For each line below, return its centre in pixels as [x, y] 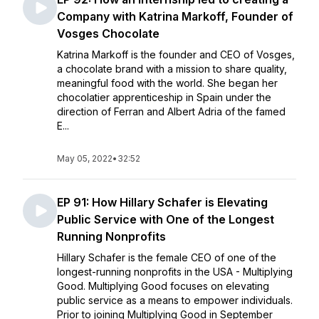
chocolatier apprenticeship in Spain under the [164, 97]
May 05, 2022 [85, 158]
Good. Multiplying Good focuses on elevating [163, 286]
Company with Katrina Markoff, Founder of [175, 16]
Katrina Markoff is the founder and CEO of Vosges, [176, 54]
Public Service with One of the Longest [166, 219]
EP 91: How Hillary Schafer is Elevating [162, 202]
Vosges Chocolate [108, 33]
